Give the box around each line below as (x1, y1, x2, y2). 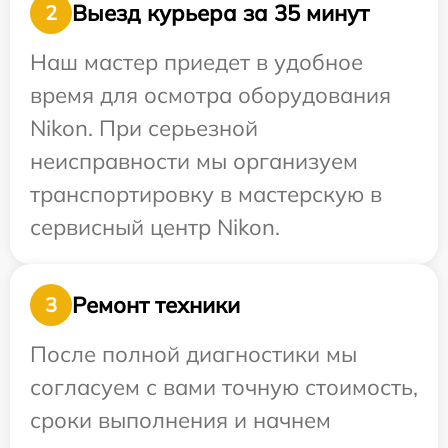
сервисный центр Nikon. (30, 213, 280, 241)
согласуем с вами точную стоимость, (30, 373, 418, 401)
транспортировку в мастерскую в (30, 180, 382, 208)
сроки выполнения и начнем (30, 406, 331, 434)
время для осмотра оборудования (30, 81, 391, 109)
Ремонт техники (72, 290, 240, 319)
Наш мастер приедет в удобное (30, 48, 363, 76)
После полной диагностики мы (30, 340, 357, 368)
